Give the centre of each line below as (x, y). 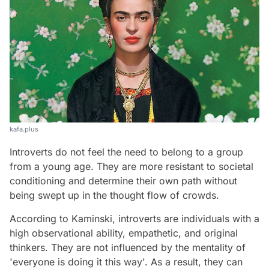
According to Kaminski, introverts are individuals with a (134, 219)
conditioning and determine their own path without (123, 181)
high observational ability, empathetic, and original (124, 233)
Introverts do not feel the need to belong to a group (126, 152)
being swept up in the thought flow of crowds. (114, 195)
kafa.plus (24, 129)
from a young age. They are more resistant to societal (131, 167)
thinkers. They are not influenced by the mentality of (128, 248)
